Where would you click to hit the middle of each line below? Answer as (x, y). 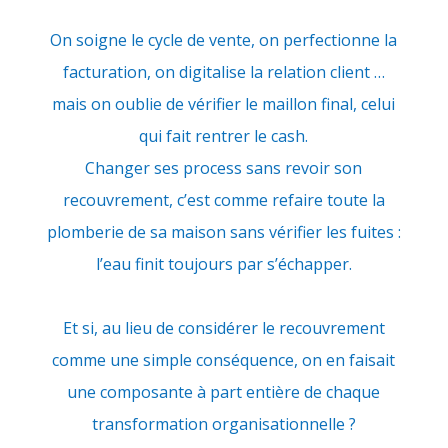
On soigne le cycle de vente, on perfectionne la (224, 40)
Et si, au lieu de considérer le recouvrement (223, 328)
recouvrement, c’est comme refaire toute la (223, 200)
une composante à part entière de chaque (224, 392)
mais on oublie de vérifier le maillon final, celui (224, 104)
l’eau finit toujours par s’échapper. (223, 264)
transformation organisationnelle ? (223, 424)
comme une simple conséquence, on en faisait (224, 360)
